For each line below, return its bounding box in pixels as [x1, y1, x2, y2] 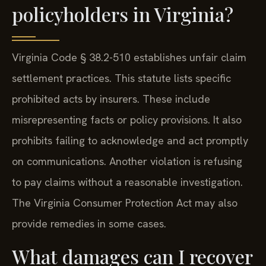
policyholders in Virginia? [12, 1, 233, 27]
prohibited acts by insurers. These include [12, 92, 210, 106]
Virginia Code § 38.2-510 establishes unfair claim [12, 50, 246, 65]
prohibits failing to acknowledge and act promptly [12, 134, 248, 148]
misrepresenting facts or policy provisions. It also [12, 113, 242, 127]
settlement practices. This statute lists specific [12, 71, 231, 85]
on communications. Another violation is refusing [12, 154, 242, 169]
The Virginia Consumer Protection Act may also [12, 196, 237, 210]
